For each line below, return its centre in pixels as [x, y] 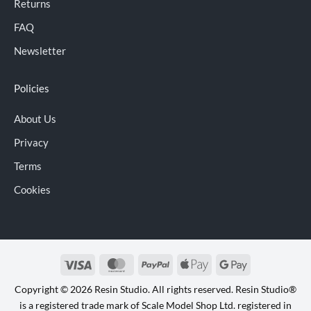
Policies [32, 88]
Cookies [32, 190]
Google [262, 263]
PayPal [184, 263]
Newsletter [40, 50]
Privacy [31, 143]
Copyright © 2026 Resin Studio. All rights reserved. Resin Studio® [155, 289]
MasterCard [156, 263]
